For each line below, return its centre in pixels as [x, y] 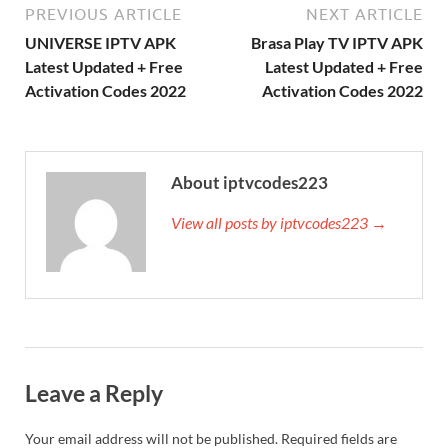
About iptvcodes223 [249, 182]
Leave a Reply [94, 392]
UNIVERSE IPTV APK [100, 42]
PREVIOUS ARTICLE [103, 13]
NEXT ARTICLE [364, 13]
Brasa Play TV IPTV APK [337, 42]
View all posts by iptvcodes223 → [279, 222]
